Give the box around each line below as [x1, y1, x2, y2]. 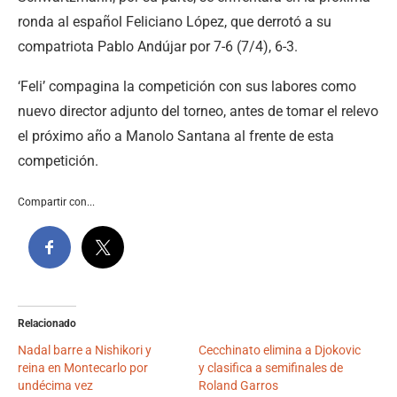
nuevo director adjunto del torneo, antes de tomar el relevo [18, 102, 378, 120]
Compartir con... [18, 195, 95, 208]
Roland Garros [198, 378, 278, 393]
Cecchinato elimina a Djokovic [198, 342, 361, 357]
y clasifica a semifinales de [198, 360, 343, 375]
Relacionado [18, 316, 76, 330]
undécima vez [18, 378, 93, 393]
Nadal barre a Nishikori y [18, 342, 152, 357]
